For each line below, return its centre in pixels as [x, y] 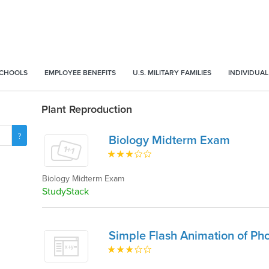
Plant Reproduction [87, 109]
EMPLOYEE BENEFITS [80, 73]
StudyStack [66, 192]
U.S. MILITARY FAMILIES [172, 73]
